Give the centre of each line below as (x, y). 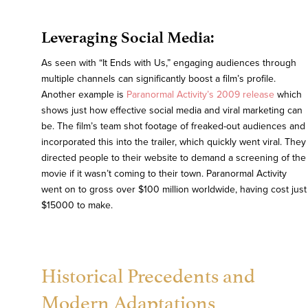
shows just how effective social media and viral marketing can (172, 111)
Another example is (84, 95)
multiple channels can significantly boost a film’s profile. (158, 79)
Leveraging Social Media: (128, 38)
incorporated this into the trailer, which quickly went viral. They (174, 142)
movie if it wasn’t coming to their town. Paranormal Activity (164, 174)
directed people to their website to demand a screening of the (174, 158)
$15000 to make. (77, 206)
